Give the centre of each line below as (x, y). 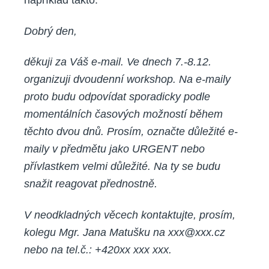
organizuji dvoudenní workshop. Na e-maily (127, 80)
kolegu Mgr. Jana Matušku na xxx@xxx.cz (125, 232)
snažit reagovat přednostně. (91, 184)
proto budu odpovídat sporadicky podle (117, 97)
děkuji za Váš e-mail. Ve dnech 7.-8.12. (118, 62)
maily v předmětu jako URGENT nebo (114, 149)
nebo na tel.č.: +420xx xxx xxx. (98, 249)
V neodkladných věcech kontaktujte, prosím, (130, 215)
